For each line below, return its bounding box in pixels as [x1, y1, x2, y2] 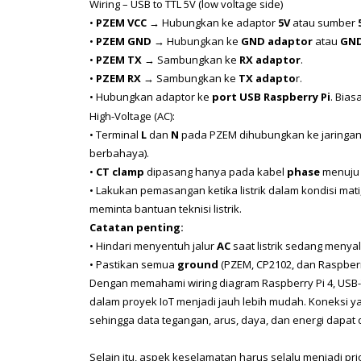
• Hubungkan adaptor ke [89, 89, 212, 104]
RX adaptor [239, 52, 301, 67]
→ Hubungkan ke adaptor [147, 15, 278, 30]
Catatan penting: [89, 219, 184, 234]
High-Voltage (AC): [89, 108, 175, 123]
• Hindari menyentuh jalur [89, 238, 217, 253]
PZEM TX [96, 52, 142, 67]
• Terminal [89, 127, 141, 142]
